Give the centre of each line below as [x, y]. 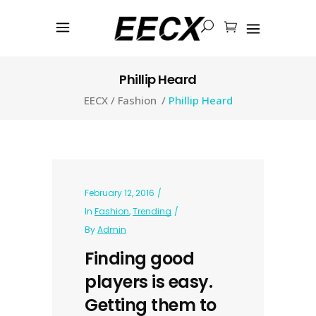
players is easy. [148, 282]
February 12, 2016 [120, 193]
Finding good [139, 259]
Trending [152, 211]
